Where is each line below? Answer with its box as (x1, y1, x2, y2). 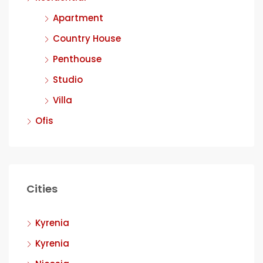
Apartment (53, 12, 103, 24)
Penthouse (53, 53, 102, 65)
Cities (26, 181, 58, 196)
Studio (53, 73, 83, 86)
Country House (53, 32, 121, 45)
